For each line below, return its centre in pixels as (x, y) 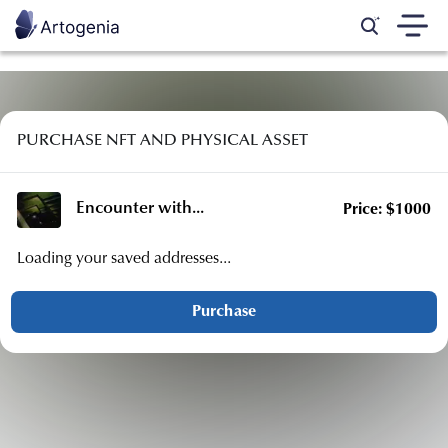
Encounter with (134, 209)
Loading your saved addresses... (124, 259)
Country (61, 405)
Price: (364, 209)
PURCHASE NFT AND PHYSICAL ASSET (162, 141)
